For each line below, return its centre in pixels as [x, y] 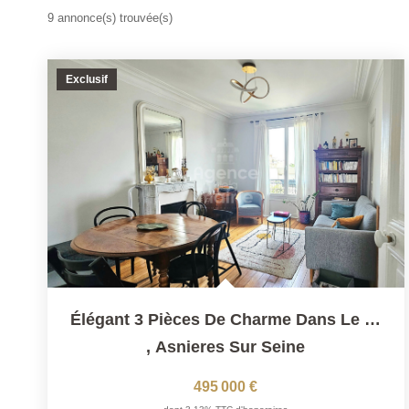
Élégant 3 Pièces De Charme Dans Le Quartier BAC [372, 319]
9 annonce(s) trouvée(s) [110, 17]
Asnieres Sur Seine [231, 346]
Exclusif [87, 79]
